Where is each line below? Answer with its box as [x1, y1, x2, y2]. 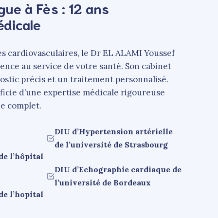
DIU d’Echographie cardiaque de [54, 164, 182, 174]
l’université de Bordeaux [54, 177, 151, 187]
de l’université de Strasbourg [54, 139, 168, 149]
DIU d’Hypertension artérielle [54, 126, 173, 136]
